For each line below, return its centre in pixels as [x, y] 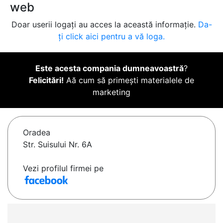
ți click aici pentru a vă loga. [111, 37]
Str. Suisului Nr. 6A [57, 145]
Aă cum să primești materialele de [129, 80]
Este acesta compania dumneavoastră [110, 68]
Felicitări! [46, 80]
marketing [111, 92]
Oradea [37, 133]
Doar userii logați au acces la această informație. [105, 25]
